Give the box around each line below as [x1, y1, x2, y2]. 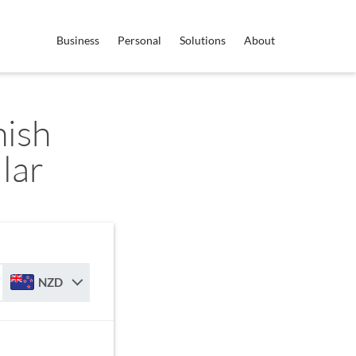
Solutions [180, 33, 226, 47]
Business [56, 33, 99, 47]
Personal [118, 33, 161, 47]
